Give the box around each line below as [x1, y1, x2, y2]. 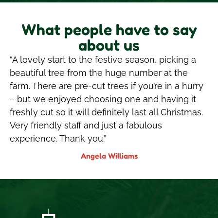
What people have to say [21, 19, 197, 39]
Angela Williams [80, 151, 138, 161]
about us [78, 35, 140, 54]
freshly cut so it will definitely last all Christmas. [10, 107, 203, 117]
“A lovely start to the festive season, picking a [10, 54, 196, 65]
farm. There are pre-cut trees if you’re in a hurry [10, 80, 203, 91]
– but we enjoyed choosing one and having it [10, 93, 196, 104]
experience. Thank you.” [10, 133, 107, 144]
